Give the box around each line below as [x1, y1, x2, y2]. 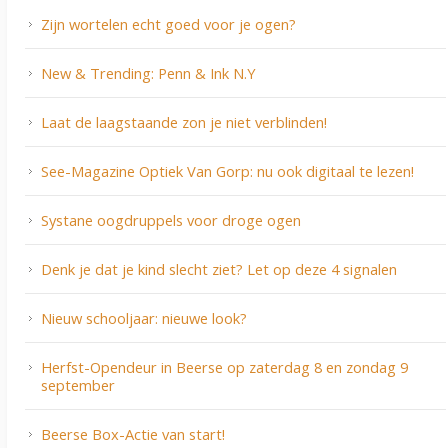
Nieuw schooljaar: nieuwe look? [41, 308, 247, 329]
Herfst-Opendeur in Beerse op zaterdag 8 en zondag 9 [41, 357, 408, 378]
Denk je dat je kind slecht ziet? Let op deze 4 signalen [41, 259, 397, 280]
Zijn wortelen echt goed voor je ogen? [41, 14, 296, 35]
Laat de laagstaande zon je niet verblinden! [41, 112, 327, 133]
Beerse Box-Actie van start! [41, 424, 225, 445]
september [41, 375, 115, 396]
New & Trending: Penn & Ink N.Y [41, 63, 256, 84]
